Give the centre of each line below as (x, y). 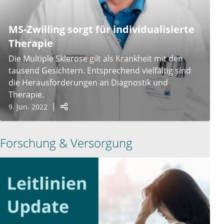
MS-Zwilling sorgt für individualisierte (101, 29)
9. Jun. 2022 (28, 107)
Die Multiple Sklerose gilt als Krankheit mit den (96, 59)
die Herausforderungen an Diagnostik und (88, 83)
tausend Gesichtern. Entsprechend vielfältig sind (100, 71)
